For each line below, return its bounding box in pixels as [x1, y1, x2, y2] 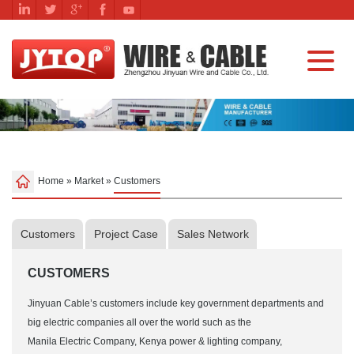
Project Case [93, 228, 158, 240]
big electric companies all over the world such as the [28, 317, 251, 328]
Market [74, 175, 104, 186]
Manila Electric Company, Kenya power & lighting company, [28, 336, 282, 347]
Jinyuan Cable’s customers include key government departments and [28, 298, 324, 309]
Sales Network [176, 228, 249, 240]
